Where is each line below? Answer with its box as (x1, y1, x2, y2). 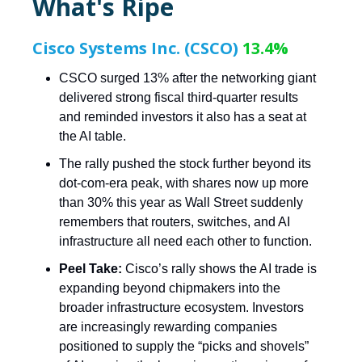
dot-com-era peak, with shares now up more (59, 176, 309, 191)
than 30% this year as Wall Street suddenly (59, 196, 303, 210)
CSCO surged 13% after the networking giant (59, 71, 316, 86)
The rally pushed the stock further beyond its (59, 157, 311, 171)
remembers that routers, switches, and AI (59, 215, 290, 229)
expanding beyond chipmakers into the (59, 281, 280, 296)
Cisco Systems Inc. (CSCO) (32, 37, 242, 60)
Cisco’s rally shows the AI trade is (125, 262, 317, 276)
